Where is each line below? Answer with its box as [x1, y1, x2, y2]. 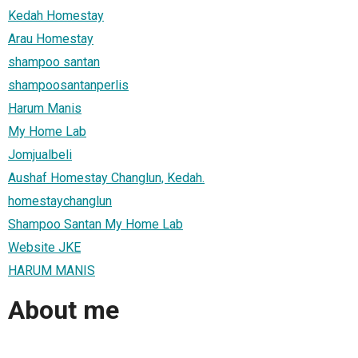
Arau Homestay [8, 30, 93, 46]
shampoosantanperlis [8, 77, 129, 93]
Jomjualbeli [8, 146, 72, 162]
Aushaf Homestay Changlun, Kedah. [8, 169, 205, 185]
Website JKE [8, 239, 81, 255]
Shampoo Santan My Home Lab [8, 216, 183, 232]
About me [8, 295, 119, 326]
